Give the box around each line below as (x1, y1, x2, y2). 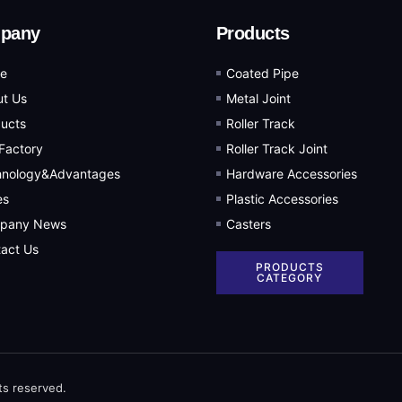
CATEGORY (257, 271, 323, 285)
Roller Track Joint (225, 141, 328, 157)
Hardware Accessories (225, 166, 357, 182)
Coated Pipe (225, 66, 299, 82)
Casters (225, 216, 271, 232)
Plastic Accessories (225, 191, 338, 207)
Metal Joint (225, 91, 291, 107)
